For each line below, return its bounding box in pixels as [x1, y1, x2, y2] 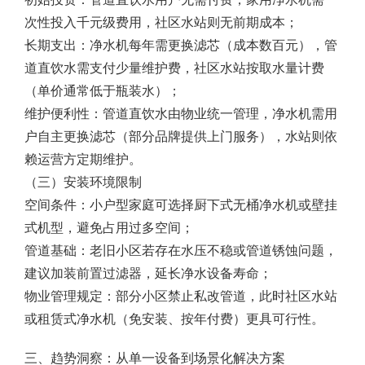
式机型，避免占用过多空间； [24, 218, 200, 236]
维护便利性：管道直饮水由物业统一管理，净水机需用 [24, 103, 337, 122]
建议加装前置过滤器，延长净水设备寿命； [24, 263, 279, 282]
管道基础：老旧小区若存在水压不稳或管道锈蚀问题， [24, 240, 337, 259]
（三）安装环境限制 [24, 172, 148, 191]
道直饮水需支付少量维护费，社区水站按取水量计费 [24, 58, 324, 77]
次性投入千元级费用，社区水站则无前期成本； [24, 12, 305, 31]
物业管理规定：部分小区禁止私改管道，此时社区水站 [24, 286, 337, 305]
